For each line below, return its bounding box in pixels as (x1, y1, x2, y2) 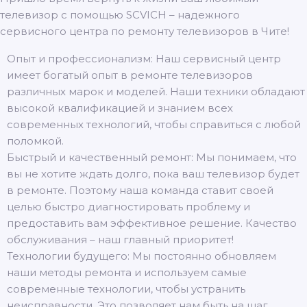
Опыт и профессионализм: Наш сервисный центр (7, 52, 281, 65)
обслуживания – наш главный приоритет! (7, 233, 234, 246)
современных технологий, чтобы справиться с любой (7, 118, 301, 131)
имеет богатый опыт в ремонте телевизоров (7, 69, 253, 82)
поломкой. (7, 134, 64, 147)
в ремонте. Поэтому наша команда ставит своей (7, 184, 273, 197)
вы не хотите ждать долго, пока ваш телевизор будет (7, 167, 299, 180)
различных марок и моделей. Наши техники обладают (7, 85, 305, 98)
